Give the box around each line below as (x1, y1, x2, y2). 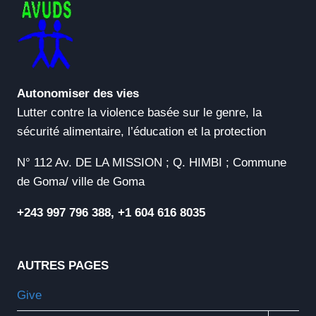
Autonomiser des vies (17, 86, 139, 100)
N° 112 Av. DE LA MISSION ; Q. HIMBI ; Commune (17, 155, 286, 169)
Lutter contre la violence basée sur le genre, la (17, 105, 262, 119)
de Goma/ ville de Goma (17, 174, 145, 188)
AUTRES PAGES (17, 258, 109, 272)
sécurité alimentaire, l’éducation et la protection (17, 124, 266, 138)
